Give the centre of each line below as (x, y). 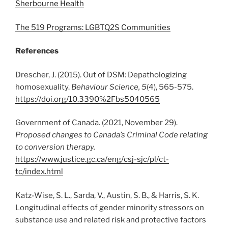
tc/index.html (39, 172)
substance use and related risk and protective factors (111, 220)
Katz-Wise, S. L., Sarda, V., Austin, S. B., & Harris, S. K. (107, 195)
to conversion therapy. (55, 147)
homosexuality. (43, 87)
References (37, 51)
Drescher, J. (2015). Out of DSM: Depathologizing (101, 75)
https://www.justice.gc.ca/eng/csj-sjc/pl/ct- (92, 159)
